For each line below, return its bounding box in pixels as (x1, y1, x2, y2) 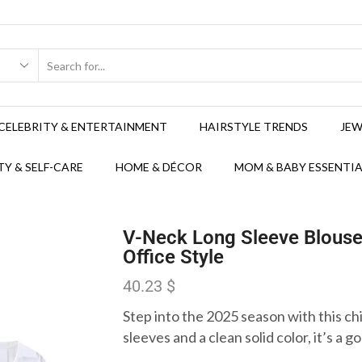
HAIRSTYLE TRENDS (200, 120, 308, 133)
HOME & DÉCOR (116, 160, 202, 174)
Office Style (123, 246, 224, 268)
